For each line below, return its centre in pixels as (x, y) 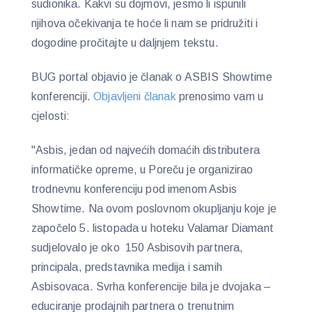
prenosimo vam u (221, 96)
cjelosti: (51, 116)
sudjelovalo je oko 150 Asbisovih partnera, (138, 247)
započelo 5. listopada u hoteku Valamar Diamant (154, 228)
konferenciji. (63, 96)
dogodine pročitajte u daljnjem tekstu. (125, 43)
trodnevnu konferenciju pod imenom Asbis (134, 189)
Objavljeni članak (136, 96)
